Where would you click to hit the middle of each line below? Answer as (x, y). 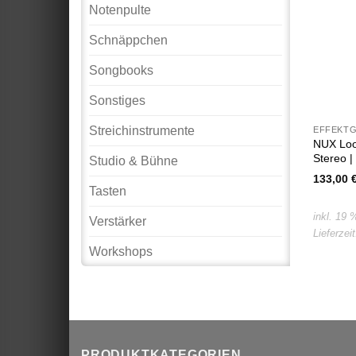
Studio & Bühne (133, 161)
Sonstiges (117, 101)
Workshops (121, 252)
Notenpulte (120, 10)
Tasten (108, 192)
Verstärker (118, 222)
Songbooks (121, 71)
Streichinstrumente (142, 131)
